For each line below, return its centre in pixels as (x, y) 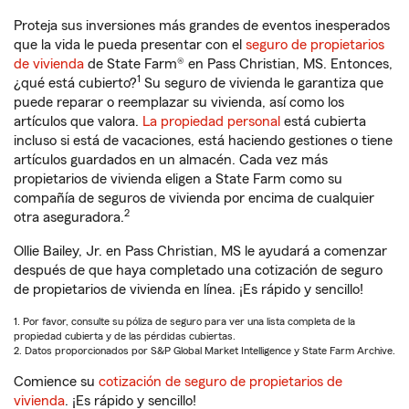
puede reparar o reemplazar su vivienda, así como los (179, 102)
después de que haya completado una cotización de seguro (198, 270)
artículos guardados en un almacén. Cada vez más (171, 160)
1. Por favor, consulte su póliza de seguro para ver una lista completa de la (184, 321)
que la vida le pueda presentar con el (130, 45)
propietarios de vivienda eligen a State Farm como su (178, 179)
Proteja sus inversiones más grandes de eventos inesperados (202, 26)
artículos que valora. (78, 121)
